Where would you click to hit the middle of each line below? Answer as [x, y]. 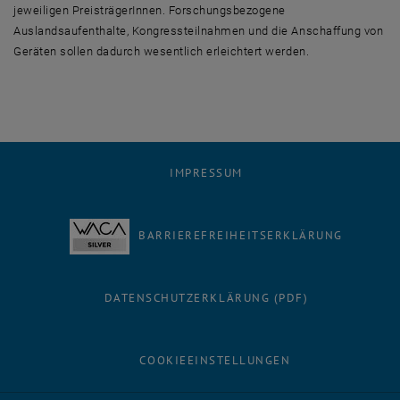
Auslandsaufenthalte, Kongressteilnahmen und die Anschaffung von [199, 31]
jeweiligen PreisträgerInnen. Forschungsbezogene [150, 10]
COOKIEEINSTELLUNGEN [215, 360]
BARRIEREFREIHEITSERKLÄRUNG [241, 235]
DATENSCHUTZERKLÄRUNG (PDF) [206, 298]
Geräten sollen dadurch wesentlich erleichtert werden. [162, 51]
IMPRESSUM [206, 173]
